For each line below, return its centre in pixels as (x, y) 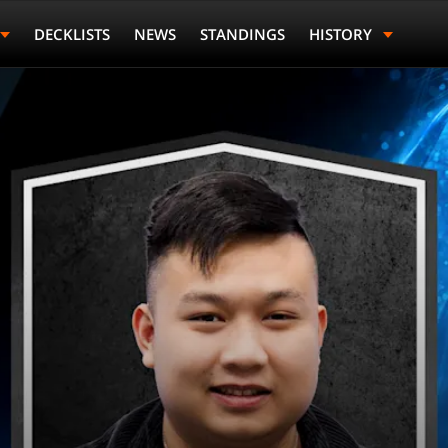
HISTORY (342, 34)
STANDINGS (242, 34)
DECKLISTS (71, 34)
